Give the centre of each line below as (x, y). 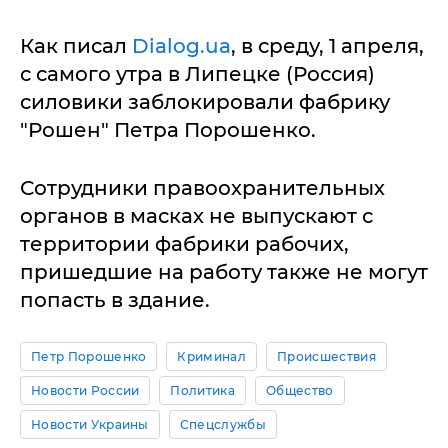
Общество (300, 390)
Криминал (212, 356)
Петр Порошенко (89, 356)
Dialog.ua (181, 46)
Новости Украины (90, 424)
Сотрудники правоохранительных (202, 188)
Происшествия (326, 356)
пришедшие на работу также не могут (224, 272)
